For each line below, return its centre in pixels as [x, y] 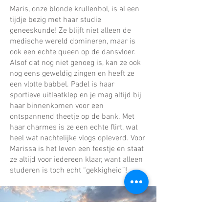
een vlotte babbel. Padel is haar [62, 85]
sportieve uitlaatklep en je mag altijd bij [76, 95]
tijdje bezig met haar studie [55, 20]
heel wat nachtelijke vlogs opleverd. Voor [77, 138]
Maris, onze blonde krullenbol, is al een [75, 9]
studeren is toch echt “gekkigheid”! [68, 171]
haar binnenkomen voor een [57, 106]
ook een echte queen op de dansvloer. [73, 52]
